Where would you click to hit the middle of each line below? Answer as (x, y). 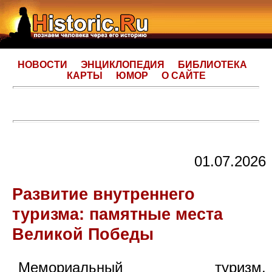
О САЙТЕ (183, 76)
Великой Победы (83, 234)
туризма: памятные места (117, 214)
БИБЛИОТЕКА (212, 65)
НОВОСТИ (42, 65)
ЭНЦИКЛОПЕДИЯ (123, 65)
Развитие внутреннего (104, 194)
